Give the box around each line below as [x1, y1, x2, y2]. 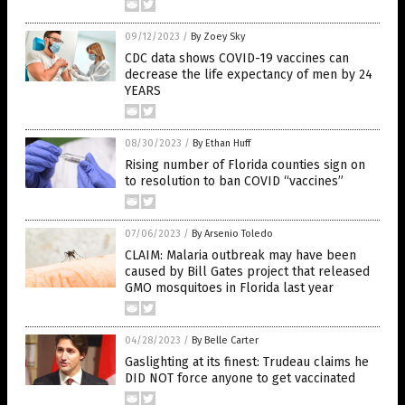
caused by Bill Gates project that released [125, 264, 370, 279]
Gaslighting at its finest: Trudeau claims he [125, 354, 369, 370]
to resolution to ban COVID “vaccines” [125, 174, 344, 189]
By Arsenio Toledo [192, 228, 273, 240]
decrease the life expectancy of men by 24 [125, 67, 372, 82]
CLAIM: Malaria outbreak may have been [125, 248, 356, 263]
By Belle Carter [192, 334, 259, 346]
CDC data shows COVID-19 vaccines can [125, 51, 349, 66]
